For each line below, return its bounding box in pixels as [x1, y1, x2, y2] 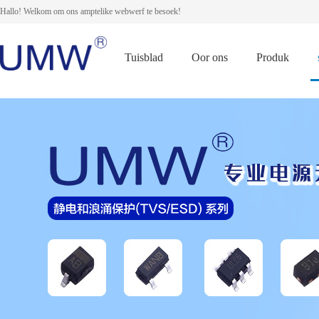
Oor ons [192, 51, 228, 63]
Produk [256, 51, 289, 63]
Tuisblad [125, 51, 163, 63]
